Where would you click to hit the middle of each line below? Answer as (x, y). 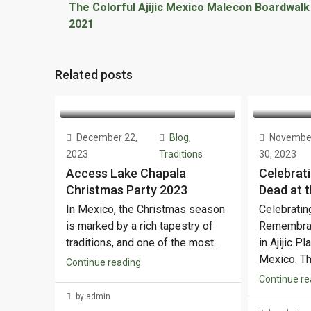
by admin (92, 296)
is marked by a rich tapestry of (140, 226)
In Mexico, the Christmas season (145, 209)
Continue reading (103, 262)
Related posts (94, 74)
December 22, (106, 137)
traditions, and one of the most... (143, 242)
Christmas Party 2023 (127, 190)
